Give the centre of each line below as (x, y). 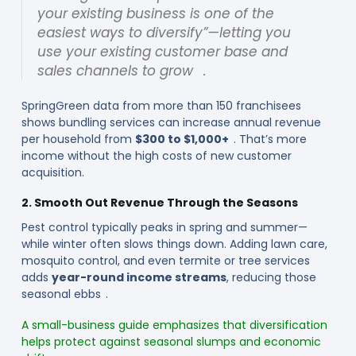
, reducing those (271, 278)
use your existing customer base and (162, 51)
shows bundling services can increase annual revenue (171, 123)
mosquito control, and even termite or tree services (165, 261)
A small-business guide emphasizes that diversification (174, 325)
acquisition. (52, 173)
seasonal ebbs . (64, 294)
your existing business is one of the (155, 13)
